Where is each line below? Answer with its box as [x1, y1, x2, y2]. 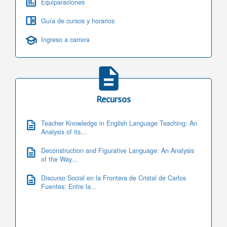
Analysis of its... [41, 127, 87, 137]
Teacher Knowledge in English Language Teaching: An [41, 119, 197, 128]
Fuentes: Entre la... [41, 182, 97, 192]
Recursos [96, 93, 131, 105]
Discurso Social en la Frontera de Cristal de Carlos [41, 173, 186, 183]
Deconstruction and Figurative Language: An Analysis [41, 146, 194, 156]
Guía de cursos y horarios [41, 16, 115, 26]
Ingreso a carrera [41, 35, 90, 45]
